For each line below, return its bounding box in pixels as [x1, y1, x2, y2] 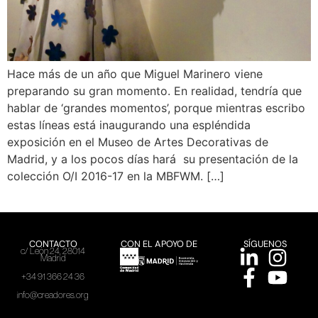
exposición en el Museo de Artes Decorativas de [7, 135, 268, 149]
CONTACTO [28, 238, 77, 250]
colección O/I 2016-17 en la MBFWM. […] [7, 169, 224, 183]
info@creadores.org [17, 290, 89, 300]
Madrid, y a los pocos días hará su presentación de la [7, 152, 298, 166]
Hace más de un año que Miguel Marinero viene [7, 67, 263, 81]
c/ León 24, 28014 [21, 246, 86, 256]
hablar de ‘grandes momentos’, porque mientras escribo [7, 101, 305, 115]
